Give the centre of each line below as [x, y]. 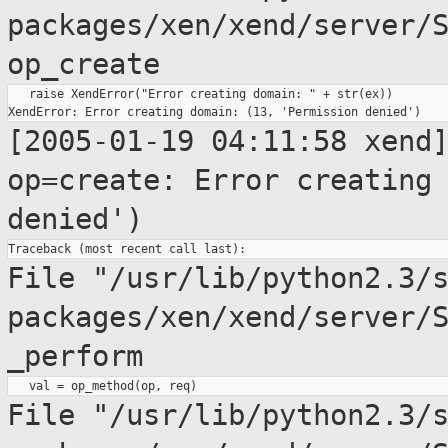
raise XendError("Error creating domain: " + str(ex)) [200, 94]
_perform [75, 356]
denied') [75, 219]
